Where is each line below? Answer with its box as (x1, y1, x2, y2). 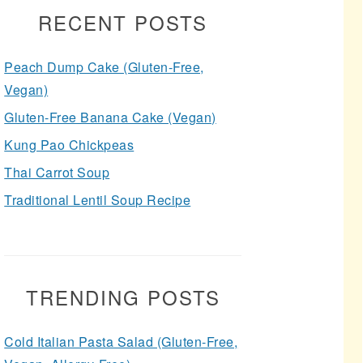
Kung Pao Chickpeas (4, 135, 135, 154)
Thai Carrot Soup (4, 163, 110, 181)
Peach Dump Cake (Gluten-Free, (4, 58, 204, 76)
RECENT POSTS (38, 8, 207, 36)
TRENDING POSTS (25, 283, 220, 311)
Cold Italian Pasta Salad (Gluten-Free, (4, 332, 238, 351)
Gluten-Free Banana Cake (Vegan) (4, 108, 216, 126)
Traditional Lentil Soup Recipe (4, 190, 191, 209)
